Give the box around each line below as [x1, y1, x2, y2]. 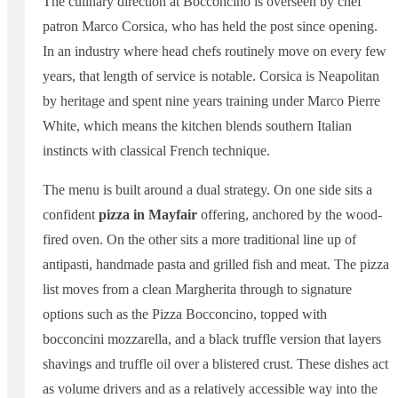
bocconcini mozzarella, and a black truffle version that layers [43, 331, 381, 347]
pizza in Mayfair [99, 207, 197, 223]
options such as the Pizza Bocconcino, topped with [43, 306, 327, 322]
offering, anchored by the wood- [197, 207, 382, 223]
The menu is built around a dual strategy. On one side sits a [43, 182, 372, 198]
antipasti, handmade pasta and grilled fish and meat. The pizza [43, 257, 389, 273]
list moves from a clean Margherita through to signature [43, 282, 352, 298]
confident [43, 207, 99, 223]
